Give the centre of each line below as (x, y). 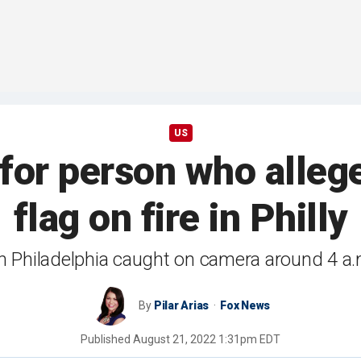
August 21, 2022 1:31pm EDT (207, 340)
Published (107, 340)
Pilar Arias (181, 306)
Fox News (245, 306)
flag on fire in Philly (180, 218)
